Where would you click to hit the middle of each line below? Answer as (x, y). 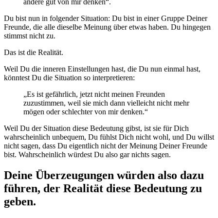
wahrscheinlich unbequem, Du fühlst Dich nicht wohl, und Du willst (109, 137)
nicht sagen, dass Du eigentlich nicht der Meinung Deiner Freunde (106, 146)
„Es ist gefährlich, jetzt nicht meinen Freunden (94, 94)
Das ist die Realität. (34, 53)
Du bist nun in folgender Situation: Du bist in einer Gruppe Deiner (106, 18)
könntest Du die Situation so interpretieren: (69, 78)
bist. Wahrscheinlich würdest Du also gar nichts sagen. (87, 155)
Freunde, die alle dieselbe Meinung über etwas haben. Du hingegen (107, 27)
